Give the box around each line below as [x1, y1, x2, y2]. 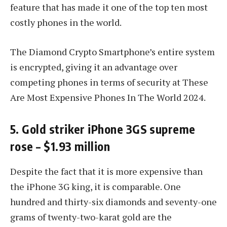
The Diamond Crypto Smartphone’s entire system [10, 45, 215, 58]
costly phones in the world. [10, 16, 122, 28]
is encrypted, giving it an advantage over [10, 60, 177, 73]
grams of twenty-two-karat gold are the [10, 211, 172, 223]
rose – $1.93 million [10, 138, 110, 154]
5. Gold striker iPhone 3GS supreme [10, 121, 196, 136]
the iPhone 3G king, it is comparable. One [10, 180, 181, 193]
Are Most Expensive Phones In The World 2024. [10, 91, 206, 103]
